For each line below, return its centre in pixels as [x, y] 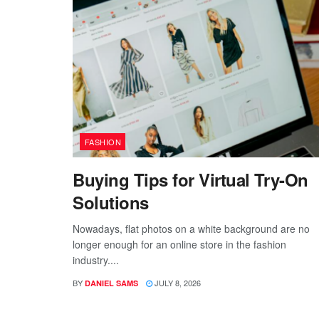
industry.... [96, 260]
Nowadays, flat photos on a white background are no [191, 228]
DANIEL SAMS [111, 283]
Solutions [111, 202]
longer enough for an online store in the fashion [179, 244]
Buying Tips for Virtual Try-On [190, 179]
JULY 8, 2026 [177, 282]
